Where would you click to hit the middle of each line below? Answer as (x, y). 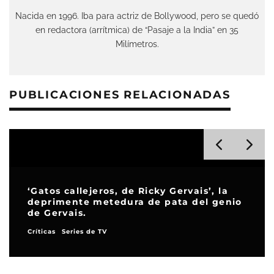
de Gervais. (57, 213)
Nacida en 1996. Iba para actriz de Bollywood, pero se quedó (137, 15)
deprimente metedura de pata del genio (135, 202)
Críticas (42, 231)
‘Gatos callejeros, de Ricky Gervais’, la (128, 191)
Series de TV (84, 231)
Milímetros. (137, 43)
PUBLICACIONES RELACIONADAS (120, 94)
